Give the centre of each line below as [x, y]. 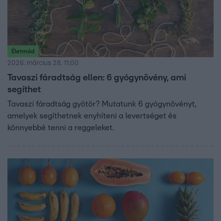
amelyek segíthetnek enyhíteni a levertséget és [92, 116]
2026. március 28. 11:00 [43, 63]
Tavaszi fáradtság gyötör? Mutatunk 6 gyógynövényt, [102, 104]
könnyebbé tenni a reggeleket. [61, 128]
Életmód [23, 52]
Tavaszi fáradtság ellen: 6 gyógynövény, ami [97, 78]
